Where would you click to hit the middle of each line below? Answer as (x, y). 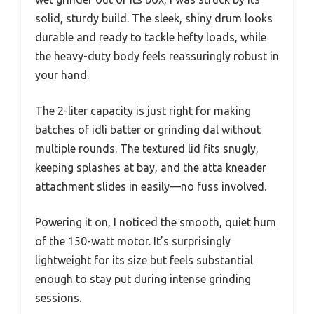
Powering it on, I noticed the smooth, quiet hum (156, 223)
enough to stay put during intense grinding (143, 279)
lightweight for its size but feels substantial (144, 260)
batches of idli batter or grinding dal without (148, 130)
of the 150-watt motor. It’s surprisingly (133, 241)
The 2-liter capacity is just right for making (143, 111)
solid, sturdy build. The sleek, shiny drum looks (154, 19)
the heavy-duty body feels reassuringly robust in (157, 56)
